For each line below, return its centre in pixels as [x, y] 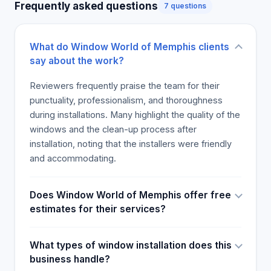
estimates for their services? [98, 209]
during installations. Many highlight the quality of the [135, 115]
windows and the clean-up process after [113, 129]
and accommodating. [73, 158]
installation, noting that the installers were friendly [131, 144]
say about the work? [77, 61]
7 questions [185, 6]
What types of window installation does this [131, 245]
